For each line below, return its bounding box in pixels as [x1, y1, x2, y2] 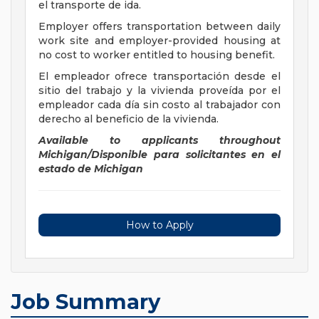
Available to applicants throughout [38, 134, 281, 147]
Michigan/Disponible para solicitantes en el [38, 148, 281, 162]
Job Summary [11, 289, 160, 315]
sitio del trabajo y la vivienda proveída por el [38, 84, 281, 98]
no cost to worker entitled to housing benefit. [38, 48, 275, 62]
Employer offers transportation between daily [38, 20, 281, 33]
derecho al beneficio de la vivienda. [38, 113, 219, 126]
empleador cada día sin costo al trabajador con [38, 98, 281, 112]
